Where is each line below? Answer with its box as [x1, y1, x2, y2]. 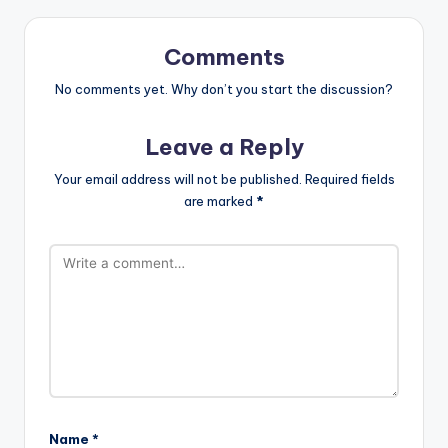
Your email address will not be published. [53, 171, 302, 188]
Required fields [304, 171, 395, 188]
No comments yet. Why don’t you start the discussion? [55, 81, 393, 98]
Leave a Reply [144, 133, 304, 162]
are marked [184, 193, 256, 210]
